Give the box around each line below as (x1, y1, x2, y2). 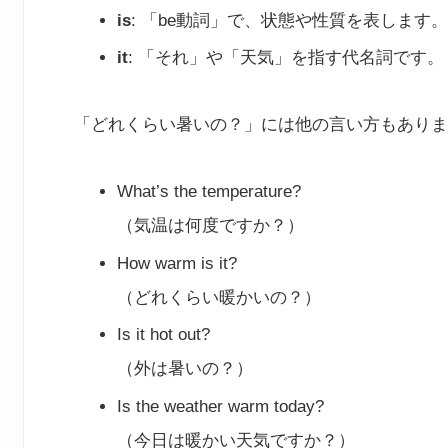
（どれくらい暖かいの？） (117, 287, 322, 307)
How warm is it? (117, 253, 238, 273)
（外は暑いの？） (117, 359, 254, 379)
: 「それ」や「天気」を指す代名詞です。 (128, 48, 445, 68)
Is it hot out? (117, 325, 211, 345)
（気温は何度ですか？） (117, 216, 305, 236)
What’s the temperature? (117, 182, 302, 202)
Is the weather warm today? (117, 396, 325, 416)
